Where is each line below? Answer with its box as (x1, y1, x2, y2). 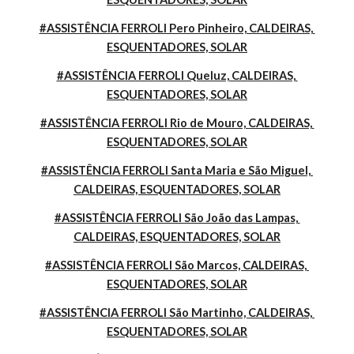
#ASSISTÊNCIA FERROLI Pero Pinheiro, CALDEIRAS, (39, 21, 313, 35)
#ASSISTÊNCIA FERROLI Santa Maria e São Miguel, (41, 164, 311, 177)
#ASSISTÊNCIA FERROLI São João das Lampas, (54, 211, 298, 224)
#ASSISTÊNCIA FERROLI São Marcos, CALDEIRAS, (45, 258, 307, 272)
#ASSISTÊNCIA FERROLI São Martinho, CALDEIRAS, (40, 306, 312, 319)
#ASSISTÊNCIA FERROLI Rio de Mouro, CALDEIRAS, (40, 116, 312, 130)
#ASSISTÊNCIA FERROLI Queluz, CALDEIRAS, (56, 69, 296, 82)
